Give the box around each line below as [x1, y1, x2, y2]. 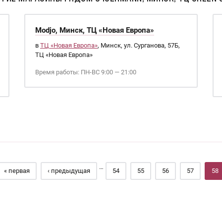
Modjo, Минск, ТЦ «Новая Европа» [35, 26, 154, 35]
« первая [3, 167, 30, 174]
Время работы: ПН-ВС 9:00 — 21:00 [35, 68, 136, 76]
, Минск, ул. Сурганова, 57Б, [97, 42, 180, 49]
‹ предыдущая [47, 167, 90, 174]
